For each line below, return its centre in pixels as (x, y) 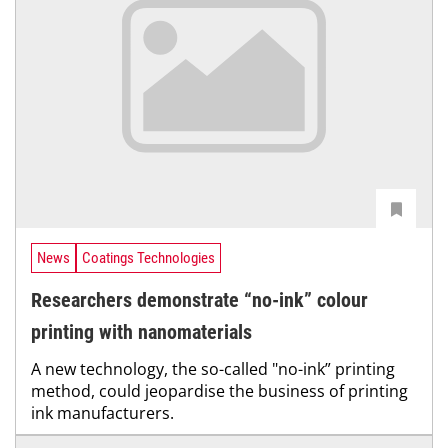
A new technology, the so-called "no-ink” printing (213, 369)
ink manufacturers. (102, 413)
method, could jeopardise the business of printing (219, 391)
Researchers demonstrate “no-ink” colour (199, 300)
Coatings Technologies (148, 258)
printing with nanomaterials (141, 332)
